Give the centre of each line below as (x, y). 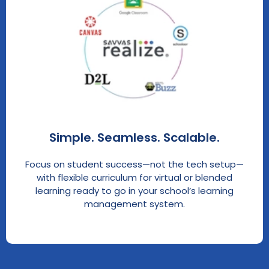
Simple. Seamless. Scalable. (134, 137)
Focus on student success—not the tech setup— (134, 164)
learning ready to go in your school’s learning (134, 190)
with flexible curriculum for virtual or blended (134, 177)
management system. (134, 204)
